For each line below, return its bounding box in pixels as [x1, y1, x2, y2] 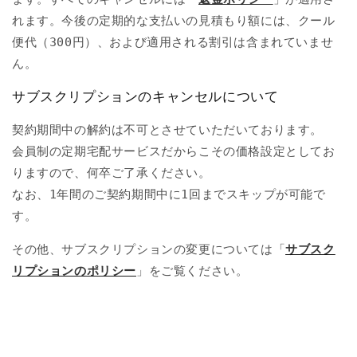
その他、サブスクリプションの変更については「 [12, 242, 286, 257]
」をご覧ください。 [136, 264, 249, 278]
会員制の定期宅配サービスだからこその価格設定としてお [12, 144, 335, 159]
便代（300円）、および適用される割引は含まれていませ [12, 35, 334, 49]
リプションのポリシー [12, 264, 136, 278]
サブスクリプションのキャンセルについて [12, 89, 279, 104]
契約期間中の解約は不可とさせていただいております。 [12, 123, 323, 137]
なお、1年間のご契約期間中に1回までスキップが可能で [12, 187, 326, 202]
